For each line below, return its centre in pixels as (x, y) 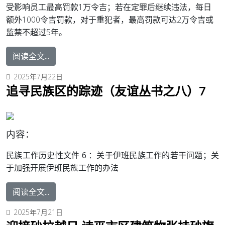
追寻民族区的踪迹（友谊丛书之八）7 (106, 91)
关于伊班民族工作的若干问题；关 (158, 155)
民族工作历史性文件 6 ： (51, 155)
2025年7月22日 (38, 77)
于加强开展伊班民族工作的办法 (62, 168)
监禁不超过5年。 (36, 32)
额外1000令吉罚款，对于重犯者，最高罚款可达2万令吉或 (110, 20)
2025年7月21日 (38, 212)
